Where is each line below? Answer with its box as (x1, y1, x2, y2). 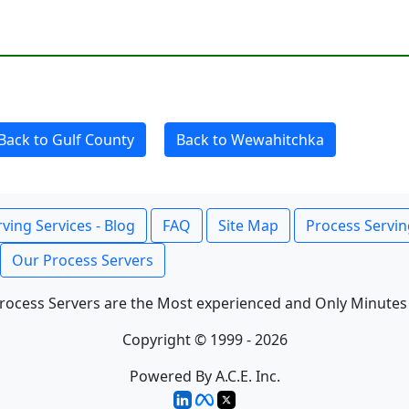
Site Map (218, 215, 278, 236)
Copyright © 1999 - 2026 (121, 330, 288, 350)
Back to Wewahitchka (176, 130, 324, 150)
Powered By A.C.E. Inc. (129, 366, 280, 386)
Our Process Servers (12, 250, 153, 270)
